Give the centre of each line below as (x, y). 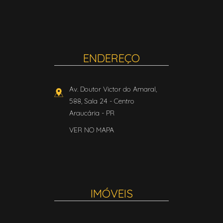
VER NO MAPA (92, 130)
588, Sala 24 (88, 101)
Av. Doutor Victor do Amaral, (113, 89)
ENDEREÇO (111, 58)
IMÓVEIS (111, 193)
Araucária (84, 113)
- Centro (121, 101)
